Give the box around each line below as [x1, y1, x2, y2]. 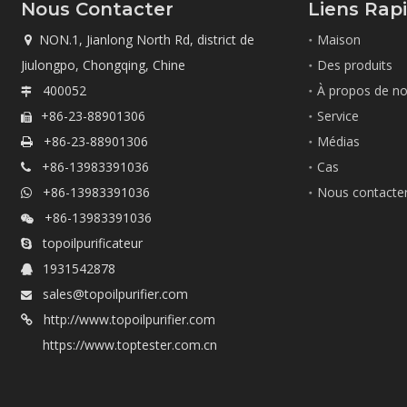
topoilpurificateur [32, 233, 144, 252]
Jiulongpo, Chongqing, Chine [21, 55, 186, 74]
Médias [317, 132, 361, 150]
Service [317, 106, 360, 124]
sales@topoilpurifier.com [43, 284, 189, 303]
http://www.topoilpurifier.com [44, 310, 216, 328]
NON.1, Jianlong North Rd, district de [32, 30, 255, 48]
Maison [317, 30, 362, 48]
